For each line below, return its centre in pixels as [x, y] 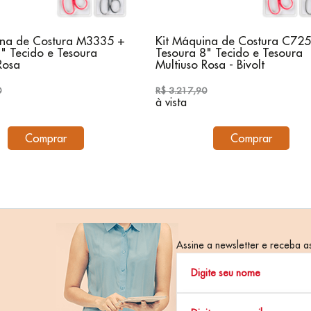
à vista [171, 102]
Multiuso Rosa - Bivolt [210, 65]
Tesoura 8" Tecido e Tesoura [229, 53]
